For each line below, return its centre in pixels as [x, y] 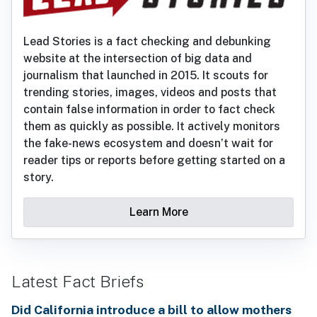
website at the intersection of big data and [138, 58]
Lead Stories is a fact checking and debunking [147, 41]
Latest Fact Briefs [77, 281]
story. [39, 177]
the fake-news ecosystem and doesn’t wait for [148, 143]
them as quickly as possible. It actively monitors [152, 126]
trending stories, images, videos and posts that [150, 92]
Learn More [158, 212]
